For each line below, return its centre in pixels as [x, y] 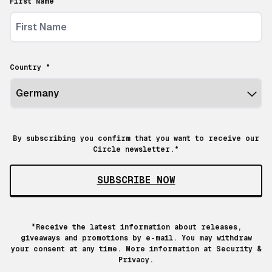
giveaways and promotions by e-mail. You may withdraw [136, 238]
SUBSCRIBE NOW [136, 180]
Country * [30, 68]
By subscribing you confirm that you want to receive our [136, 139]
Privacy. [136, 260]
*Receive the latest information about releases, [136, 227]
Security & [239, 249]
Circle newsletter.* [136, 150]
